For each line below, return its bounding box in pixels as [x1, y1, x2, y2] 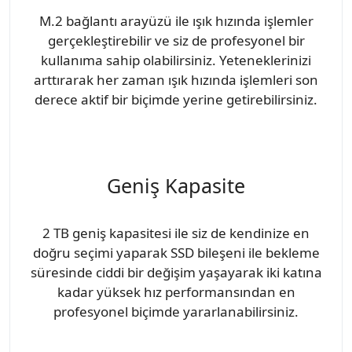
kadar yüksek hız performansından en [57, 282, 295, 301]
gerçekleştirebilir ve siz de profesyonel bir [47, 31, 305, 49]
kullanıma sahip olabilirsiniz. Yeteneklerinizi [41, 50, 311, 69]
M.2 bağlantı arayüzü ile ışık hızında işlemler [38, 11, 313, 30]
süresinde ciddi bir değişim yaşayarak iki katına [30, 262, 322, 281]
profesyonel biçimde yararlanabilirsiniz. [53, 302, 299, 321]
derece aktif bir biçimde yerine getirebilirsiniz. [35, 90, 317, 108]
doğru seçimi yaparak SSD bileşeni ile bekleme [32, 243, 320, 262]
